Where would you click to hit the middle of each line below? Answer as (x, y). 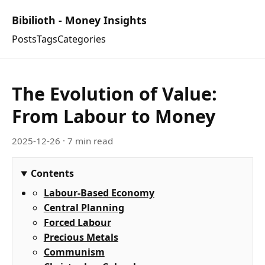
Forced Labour (77, 223)
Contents (53, 174)
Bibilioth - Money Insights (79, 20)
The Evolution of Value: (114, 94)
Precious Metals (81, 237)
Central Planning (84, 208)
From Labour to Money (114, 117)
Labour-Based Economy (99, 193)
